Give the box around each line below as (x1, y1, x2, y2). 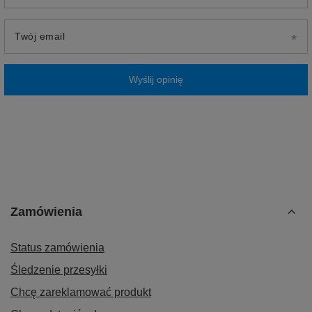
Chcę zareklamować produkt (10, 286, 151, 298)
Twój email (15, 30, 65, 42)
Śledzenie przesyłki (10, 263, 107, 276)
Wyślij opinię (129, 74, 183, 86)
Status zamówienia (10, 241, 104, 253)
